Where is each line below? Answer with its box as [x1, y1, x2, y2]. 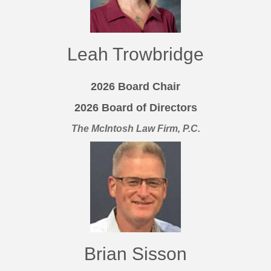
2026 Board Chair [91, 80, 180, 93]
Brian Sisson [84, 244, 187, 264]
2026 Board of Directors [74, 102, 197, 114]
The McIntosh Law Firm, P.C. [71, 123, 200, 134]
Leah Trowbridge [67, 44, 204, 65]
